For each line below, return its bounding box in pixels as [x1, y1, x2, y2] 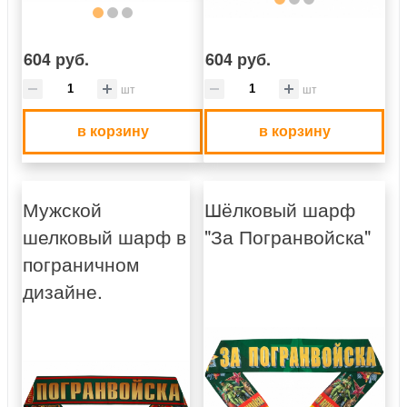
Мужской [23, 195, 102, 223]
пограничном [23, 250, 139, 278]
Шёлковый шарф [204, 195, 355, 223]
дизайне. [23, 277, 103, 305]
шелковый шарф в [23, 223, 186, 251]
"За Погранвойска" [204, 223, 371, 251]
